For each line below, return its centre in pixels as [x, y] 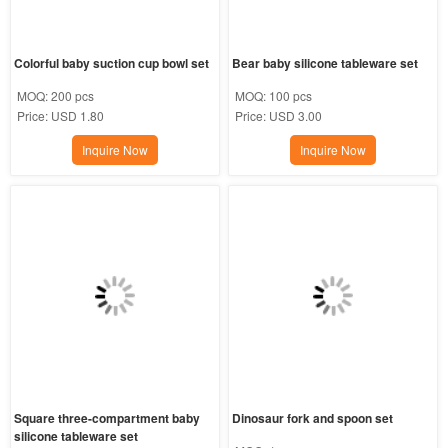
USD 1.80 [77, 116]
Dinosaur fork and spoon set [313, 418]
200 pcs [72, 96]
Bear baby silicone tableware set [325, 63]
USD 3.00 [296, 116]
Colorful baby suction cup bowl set [111, 63]
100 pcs [291, 96]
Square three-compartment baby [106, 418]
